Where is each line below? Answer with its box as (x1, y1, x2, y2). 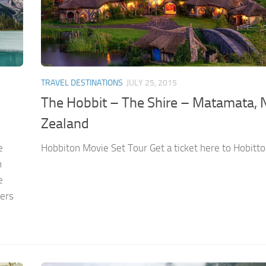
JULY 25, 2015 (126, 77, 177, 88)
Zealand (41, 115, 89, 132)
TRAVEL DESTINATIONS (41, 77, 123, 88)
